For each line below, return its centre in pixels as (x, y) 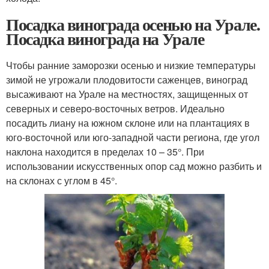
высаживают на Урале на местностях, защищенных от (127, 94)
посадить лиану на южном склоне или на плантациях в (128, 122)
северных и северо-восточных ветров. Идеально (115, 108)
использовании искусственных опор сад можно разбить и (134, 166)
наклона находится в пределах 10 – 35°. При (105, 151)
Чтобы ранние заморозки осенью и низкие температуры (131, 65)
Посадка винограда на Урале (105, 38)
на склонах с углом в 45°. (62, 180)
